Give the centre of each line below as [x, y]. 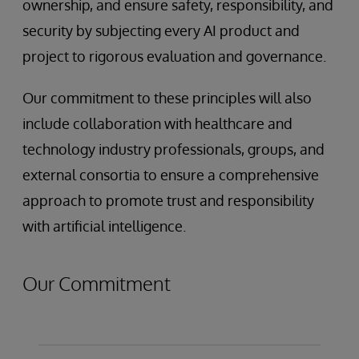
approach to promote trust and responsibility [168, 201]
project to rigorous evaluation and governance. [174, 56]
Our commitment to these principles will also [167, 98]
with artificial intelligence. [104, 226]
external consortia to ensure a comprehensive [171, 175]
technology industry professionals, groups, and [173, 149]
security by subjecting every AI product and [161, 31]
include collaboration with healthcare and [157, 124]
